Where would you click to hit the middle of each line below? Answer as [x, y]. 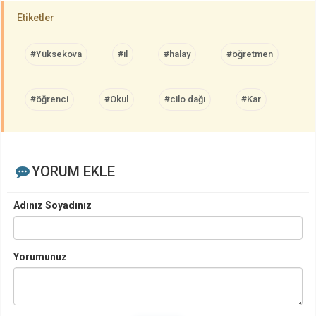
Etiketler [36, 17]
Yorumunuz [40, 256]
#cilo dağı [185, 99]
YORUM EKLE [73, 171]
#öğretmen [250, 54]
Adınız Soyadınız [53, 205]
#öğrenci [49, 99]
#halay [177, 54]
